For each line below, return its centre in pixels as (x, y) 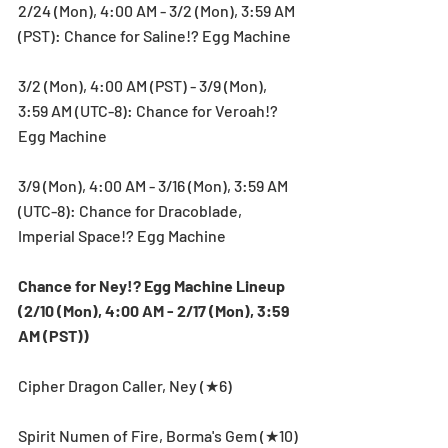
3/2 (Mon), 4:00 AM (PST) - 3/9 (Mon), (144, 85)
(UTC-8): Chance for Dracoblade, (131, 210)
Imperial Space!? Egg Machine (122, 235)
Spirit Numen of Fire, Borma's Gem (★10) (158, 435)
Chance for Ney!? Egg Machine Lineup (153, 285)
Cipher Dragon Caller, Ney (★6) (125, 385)
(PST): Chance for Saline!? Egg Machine (154, 35)
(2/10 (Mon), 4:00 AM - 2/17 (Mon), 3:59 (155, 310)
